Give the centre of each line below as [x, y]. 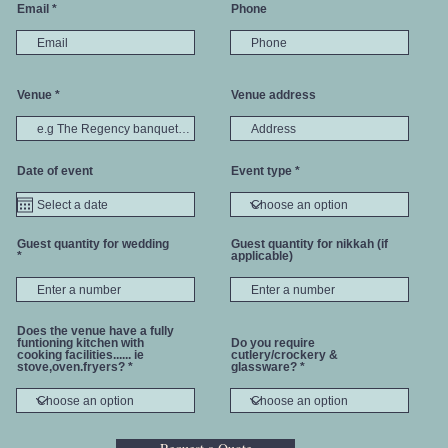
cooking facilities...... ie [80, 355]
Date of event [55, 171]
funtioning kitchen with [80, 343]
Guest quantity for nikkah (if [309, 244]
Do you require [273, 343]
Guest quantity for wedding [93, 244]
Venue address [273, 95]
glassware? [264, 367]
